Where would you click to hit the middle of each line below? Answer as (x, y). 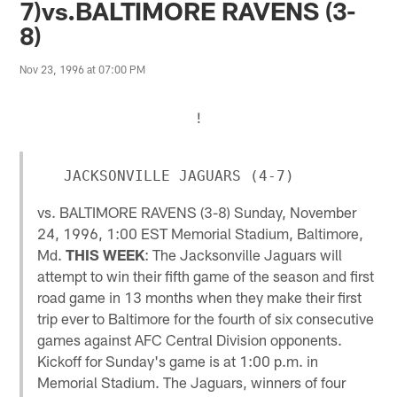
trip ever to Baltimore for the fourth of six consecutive (206, 318)
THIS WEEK (105, 254)
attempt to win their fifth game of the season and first (206, 275)
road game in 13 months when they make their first (200, 296)
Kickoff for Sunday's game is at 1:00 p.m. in (178, 360)
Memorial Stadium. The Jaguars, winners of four (192, 381)
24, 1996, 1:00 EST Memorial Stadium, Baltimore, (201, 233)
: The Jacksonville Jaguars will (244, 254)
